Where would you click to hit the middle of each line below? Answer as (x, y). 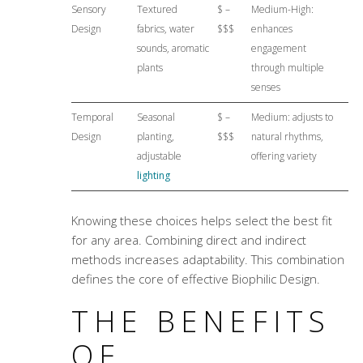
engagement (278, 49)
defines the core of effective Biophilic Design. (195, 279)
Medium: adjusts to (292, 117)
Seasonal (156, 117)
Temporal (92, 117)
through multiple (287, 68)
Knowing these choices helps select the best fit (201, 221)
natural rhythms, (287, 137)
